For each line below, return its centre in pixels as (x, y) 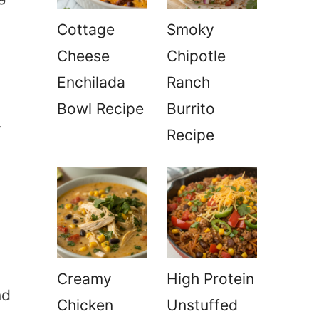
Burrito (190, 109)
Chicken (85, 305)
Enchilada (91, 83)
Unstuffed (202, 305)
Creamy (84, 279)
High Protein (210, 279)
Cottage (86, 30)
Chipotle (196, 56)
